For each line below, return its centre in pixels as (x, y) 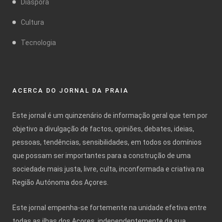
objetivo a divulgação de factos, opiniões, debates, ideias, (103, 129)
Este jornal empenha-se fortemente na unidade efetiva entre (110, 207)
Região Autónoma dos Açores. (60, 182)
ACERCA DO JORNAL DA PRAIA (71, 90)
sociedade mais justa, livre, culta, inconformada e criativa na (108, 169)
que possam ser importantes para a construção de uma (102, 155)
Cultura (32, 22)
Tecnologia (38, 42)
